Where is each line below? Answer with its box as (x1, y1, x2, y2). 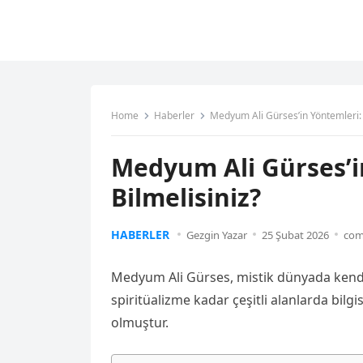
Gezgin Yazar (186, 228, 247, 242)
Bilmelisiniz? (111, 181, 261, 214)
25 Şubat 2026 (262, 228, 329, 242)
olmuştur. (111, 314, 172, 331)
